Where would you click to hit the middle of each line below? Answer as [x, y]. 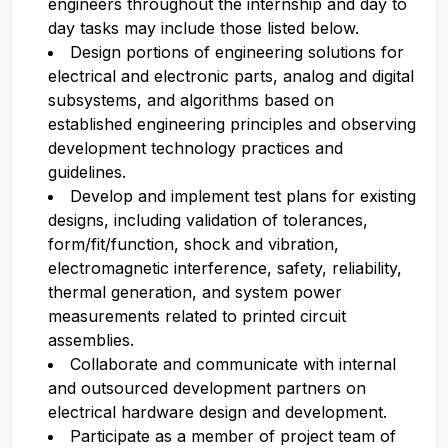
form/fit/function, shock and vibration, [193, 244]
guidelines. [87, 172]
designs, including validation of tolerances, [208, 220]
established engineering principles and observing [232, 124]
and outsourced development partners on [207, 388]
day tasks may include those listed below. [203, 28]
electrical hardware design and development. [217, 412]
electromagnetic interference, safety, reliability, [225, 268]
